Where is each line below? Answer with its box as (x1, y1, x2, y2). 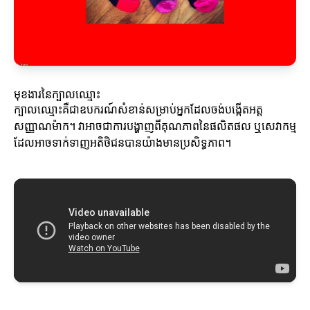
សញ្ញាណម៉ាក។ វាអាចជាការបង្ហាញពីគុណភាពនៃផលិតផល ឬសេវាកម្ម (14, 118, 296, 134)
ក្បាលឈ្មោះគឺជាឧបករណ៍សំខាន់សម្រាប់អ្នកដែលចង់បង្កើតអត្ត (14, 102, 263, 118)
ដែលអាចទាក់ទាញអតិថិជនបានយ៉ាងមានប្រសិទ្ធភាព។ (14, 135, 231, 151)
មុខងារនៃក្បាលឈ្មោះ (14, 86, 100, 102)
